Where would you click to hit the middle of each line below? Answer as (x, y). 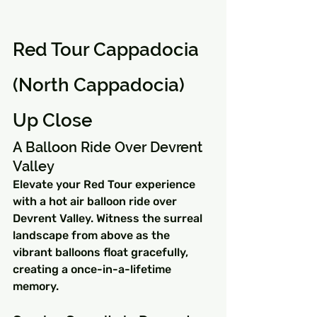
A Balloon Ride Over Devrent (109, 147)
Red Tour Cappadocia (108, 49)
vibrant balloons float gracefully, (102, 252)
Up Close (52, 120)
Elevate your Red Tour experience (105, 184)
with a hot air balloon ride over (96, 201)
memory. (36, 286)
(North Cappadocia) (101, 85)
